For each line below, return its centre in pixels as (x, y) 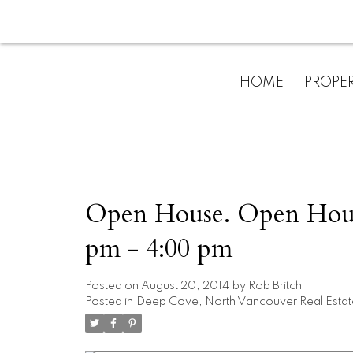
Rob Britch (275, 286)
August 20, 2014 (185, 286)
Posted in (109, 302)
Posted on (113, 286)
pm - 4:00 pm (158, 249)
